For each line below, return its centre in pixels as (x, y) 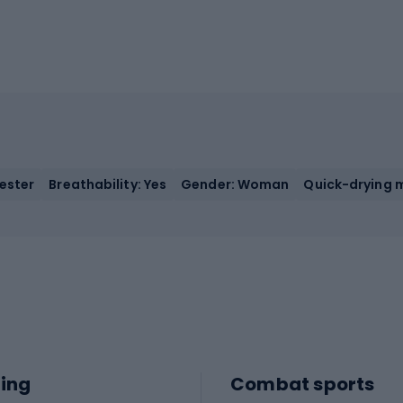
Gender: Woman (235, 184)
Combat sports (303, 385)
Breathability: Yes (108, 184)
